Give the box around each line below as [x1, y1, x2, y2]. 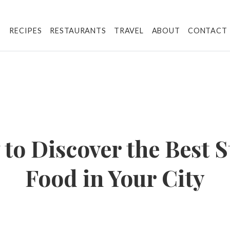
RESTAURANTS [50, 26, 106, 35]
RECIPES [9, 26, 42, 35]
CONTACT [188, 26, 227, 35]
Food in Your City [25, 162, 205, 193]
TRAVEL [114, 26, 144, 35]
